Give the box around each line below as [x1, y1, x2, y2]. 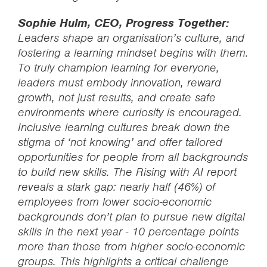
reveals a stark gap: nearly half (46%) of [18, 179, 215, 194]
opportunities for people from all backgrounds [18, 150, 248, 164]
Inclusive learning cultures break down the [18, 120, 230, 135]
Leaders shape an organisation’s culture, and [18, 30, 244, 45]
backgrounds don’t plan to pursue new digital [18, 209, 245, 224]
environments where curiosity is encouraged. [18, 105, 242, 120]
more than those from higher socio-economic [18, 239, 245, 254]
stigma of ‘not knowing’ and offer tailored [18, 135, 222, 150]
